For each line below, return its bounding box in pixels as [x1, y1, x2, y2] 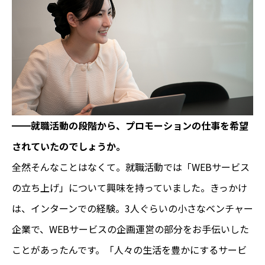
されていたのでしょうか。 [12, 139, 125, 154]
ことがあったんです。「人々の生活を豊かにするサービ [12, 243, 247, 257]
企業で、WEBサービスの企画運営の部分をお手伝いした [12, 222, 249, 237]
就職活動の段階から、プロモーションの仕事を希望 [31, 118, 248, 133]
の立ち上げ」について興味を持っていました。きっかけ [12, 180, 247, 195]
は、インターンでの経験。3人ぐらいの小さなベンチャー [12, 201, 253, 216]
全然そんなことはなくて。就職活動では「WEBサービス [12, 160, 250, 174]
